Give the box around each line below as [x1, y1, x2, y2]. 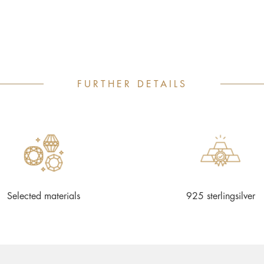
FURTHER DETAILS [77, 80, 187, 89]
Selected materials [7, 192, 80, 201]
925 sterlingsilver [186, 192, 255, 201]
